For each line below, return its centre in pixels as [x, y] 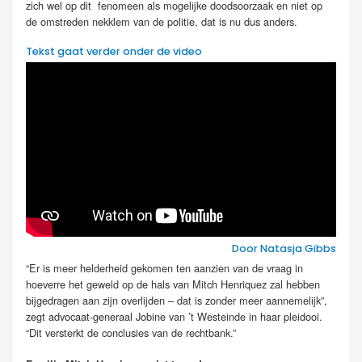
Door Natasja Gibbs [284, 249]
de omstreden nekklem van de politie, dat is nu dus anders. [162, 21]
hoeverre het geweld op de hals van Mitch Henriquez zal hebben [173, 284]
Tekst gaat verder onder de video [114, 52]
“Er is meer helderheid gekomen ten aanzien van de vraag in [164, 267]
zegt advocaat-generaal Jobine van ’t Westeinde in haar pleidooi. [174, 316]
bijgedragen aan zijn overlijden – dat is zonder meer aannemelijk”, [177, 300]
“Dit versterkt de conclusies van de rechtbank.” [133, 332]
